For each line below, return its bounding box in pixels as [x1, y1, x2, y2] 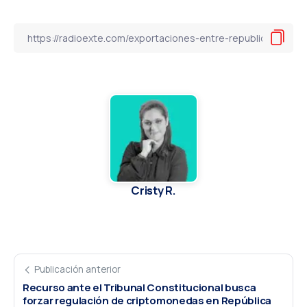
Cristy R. [131, 182, 176, 198]
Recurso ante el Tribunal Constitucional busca [23, 280, 256, 295]
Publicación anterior [34, 263, 121, 275]
